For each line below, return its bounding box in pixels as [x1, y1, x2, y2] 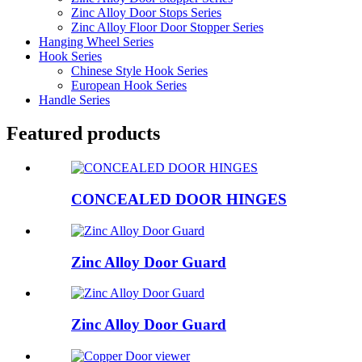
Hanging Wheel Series [39, 34, 154, 48]
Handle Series [39, 92, 110, 107]
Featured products [6, 123, 160, 145]
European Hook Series [71, 78, 187, 92]
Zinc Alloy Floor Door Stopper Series [71, 19, 263, 34]
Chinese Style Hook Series [71, 63, 208, 78]
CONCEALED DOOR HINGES [71, 191, 287, 208]
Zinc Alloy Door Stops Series [71, 5, 221, 19]
